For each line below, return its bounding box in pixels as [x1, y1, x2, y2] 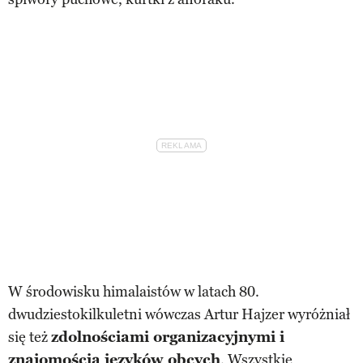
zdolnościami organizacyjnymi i [51, 327, 284, 346]
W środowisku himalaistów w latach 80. [8, 282, 259, 301]
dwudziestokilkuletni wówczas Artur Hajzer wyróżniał [8, 305, 350, 323]
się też [8, 327, 51, 346]
